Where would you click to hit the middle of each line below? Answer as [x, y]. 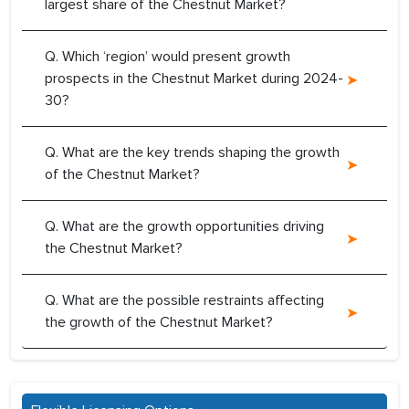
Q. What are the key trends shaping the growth [192, 153]
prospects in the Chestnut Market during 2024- [194, 79]
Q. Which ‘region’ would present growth [168, 57]
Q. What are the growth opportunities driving [184, 227]
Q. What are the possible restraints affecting [184, 301]
